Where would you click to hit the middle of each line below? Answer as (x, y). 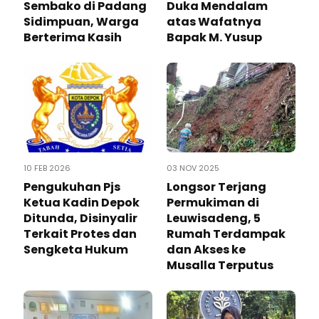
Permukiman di (213, 203)
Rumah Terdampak (226, 234)
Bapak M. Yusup (214, 38)
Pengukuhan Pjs (72, 187)
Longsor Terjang (216, 187)
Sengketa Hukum (76, 250)
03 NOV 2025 (193, 168)
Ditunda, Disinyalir (80, 219)
